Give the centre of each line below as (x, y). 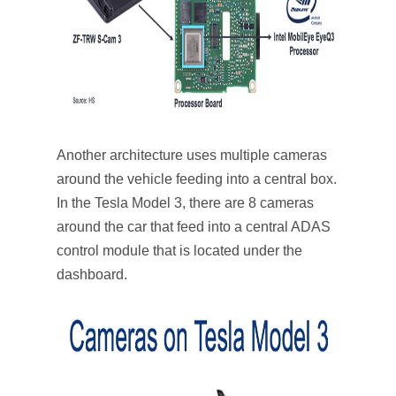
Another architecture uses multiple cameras (192, 155)
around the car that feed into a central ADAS (194, 227)
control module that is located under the (179, 251)
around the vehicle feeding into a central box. (197, 179)
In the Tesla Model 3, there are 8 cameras (185, 203)
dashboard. (92, 274)
